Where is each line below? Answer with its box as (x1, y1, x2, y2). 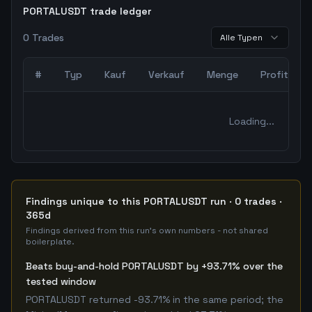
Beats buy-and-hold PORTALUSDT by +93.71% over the (26, 260, 283, 272)
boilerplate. (26, 236, 75, 247)
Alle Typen (220, 32, 263, 43)
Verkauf (148, 68, 185, 81)
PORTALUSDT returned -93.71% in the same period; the (26, 293, 283, 306)
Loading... (228, 115, 274, 127)
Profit (260, 68, 288, 81)
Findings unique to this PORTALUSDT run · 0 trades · (26, 195, 282, 208)
